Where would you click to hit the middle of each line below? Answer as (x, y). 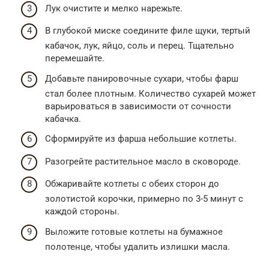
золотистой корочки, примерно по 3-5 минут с (144, 199)
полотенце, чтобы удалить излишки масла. (138, 246)
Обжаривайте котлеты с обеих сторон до (132, 184)
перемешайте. (75, 58)
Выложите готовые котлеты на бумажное (134, 231)
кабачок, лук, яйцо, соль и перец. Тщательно (140, 46)
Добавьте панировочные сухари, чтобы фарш (142, 78)
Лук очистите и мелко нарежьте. (114, 8)
